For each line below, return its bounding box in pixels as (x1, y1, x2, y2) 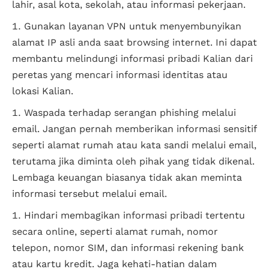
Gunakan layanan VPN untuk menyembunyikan (24, 20, 241, 32)
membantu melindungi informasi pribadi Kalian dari (12, 53, 253, 65)
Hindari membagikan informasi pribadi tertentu (24, 210, 245, 222)
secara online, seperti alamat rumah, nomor (12, 226, 218, 238)
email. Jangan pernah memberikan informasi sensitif (12, 123, 256, 135)
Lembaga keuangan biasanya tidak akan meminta (12, 172, 242, 184)
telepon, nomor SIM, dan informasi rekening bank (12, 242, 244, 254)
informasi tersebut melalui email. (12, 188, 167, 200)
